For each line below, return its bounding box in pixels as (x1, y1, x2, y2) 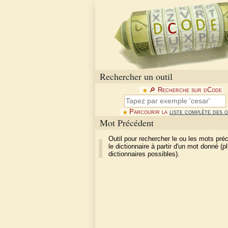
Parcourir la (129, 108, 169, 116)
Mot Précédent (100, 117, 154, 129)
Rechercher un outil (100, 70, 173, 82)
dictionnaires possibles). (108, 150, 180, 158)
